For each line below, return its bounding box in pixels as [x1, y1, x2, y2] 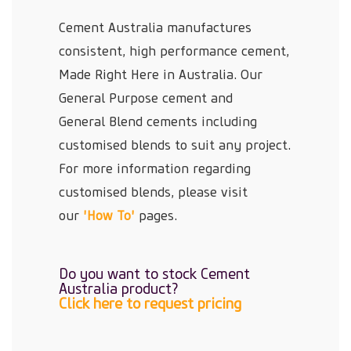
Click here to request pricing [59, 295, 241, 313]
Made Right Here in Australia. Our [59, 67, 262, 82]
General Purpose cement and [59, 91, 233, 106]
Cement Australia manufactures [59, 20, 251, 35]
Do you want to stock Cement [59, 266, 250, 283]
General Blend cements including [59, 114, 257, 129]
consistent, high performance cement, [59, 44, 289, 59]
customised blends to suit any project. [59, 138, 291, 153]
